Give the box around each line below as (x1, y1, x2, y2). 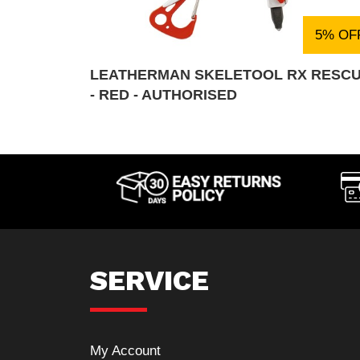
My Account (90, 342, 161, 358)
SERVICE (90, 263, 209, 297)
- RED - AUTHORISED (90, 86, 237, 103)
